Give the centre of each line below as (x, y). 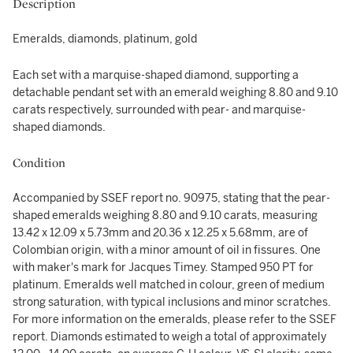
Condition (39, 163)
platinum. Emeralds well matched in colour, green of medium (169, 285)
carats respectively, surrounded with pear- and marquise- (159, 110)
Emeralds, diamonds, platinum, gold (105, 39)
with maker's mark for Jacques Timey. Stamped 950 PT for (163, 268)
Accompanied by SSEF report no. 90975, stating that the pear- (171, 198)
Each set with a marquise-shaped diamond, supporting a (156, 75)
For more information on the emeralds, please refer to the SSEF (175, 320)
